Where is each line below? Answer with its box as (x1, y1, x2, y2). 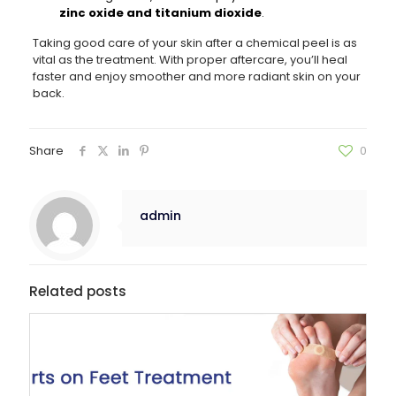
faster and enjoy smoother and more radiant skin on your (32, 67, 361, 85)
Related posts (29, 281, 126, 301)
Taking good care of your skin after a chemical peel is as (32, 34, 357, 51)
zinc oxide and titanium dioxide (58, 4, 262, 21)
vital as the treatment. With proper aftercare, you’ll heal (32, 50, 347, 68)
